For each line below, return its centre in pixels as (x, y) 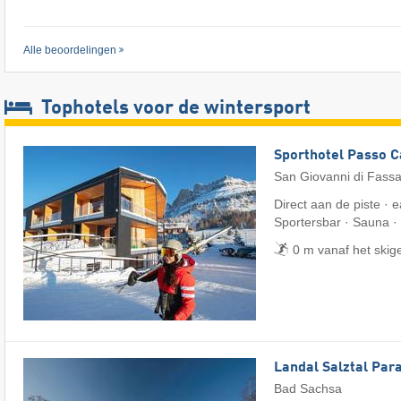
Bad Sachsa (308, 388)
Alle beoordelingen (70, 50)
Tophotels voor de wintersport (174, 108)
